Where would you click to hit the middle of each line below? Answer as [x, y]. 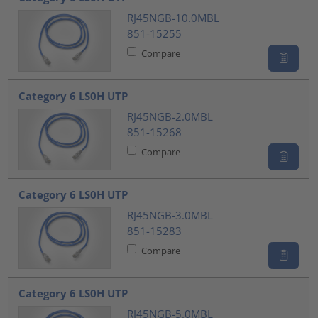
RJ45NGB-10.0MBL [173, 18]
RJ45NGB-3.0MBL [170, 215]
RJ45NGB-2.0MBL [170, 117]
